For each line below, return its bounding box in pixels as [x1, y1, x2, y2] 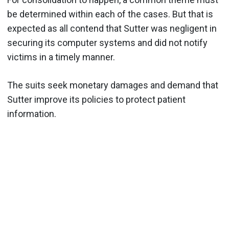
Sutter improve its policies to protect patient [7, 94, 186, 105]
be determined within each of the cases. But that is [7, 9, 213, 19]
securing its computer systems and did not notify [7, 37, 208, 48]
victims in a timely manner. [7, 52, 115, 62]
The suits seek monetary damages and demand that [7, 80, 218, 90]
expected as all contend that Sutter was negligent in [7, 23, 217, 34]
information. [7, 108, 56, 119]
